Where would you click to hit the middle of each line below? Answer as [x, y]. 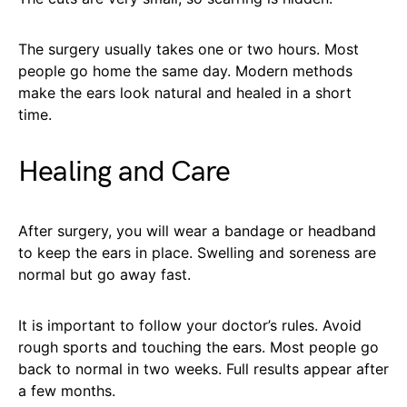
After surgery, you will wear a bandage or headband [197, 231]
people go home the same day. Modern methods [185, 71]
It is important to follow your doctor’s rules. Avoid [190, 326]
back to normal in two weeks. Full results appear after [203, 369]
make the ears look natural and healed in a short [185, 93]
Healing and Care [124, 173]
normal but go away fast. [104, 275]
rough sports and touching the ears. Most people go [199, 347]
